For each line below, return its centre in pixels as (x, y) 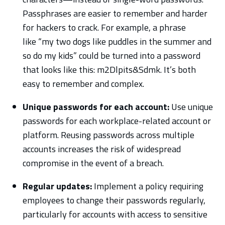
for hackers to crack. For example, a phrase (104, 27)
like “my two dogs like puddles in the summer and (117, 41)
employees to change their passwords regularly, (114, 200)
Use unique (191, 106)
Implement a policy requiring (147, 186)
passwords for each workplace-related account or (117, 121)
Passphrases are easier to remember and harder (115, 13)
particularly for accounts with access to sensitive (115, 214)
